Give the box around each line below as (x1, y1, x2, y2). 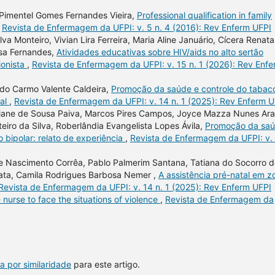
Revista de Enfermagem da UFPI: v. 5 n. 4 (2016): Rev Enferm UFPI (2, 21, 271, 33)
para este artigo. (71, 258, 140, 269)
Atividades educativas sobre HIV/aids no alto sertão (56, 46, 263, 57)
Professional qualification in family (137, 9, 272, 20)
